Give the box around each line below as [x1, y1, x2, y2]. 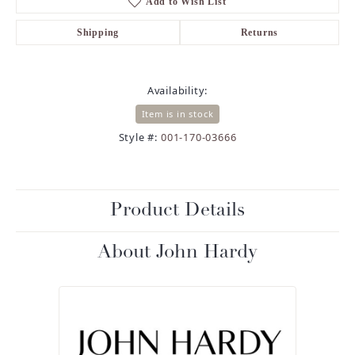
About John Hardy [97, 242, 258, 262]
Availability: [147, 82, 208, 97]
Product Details [110, 200, 245, 220]
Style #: [118, 129, 158, 144]
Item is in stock [141, 107, 214, 120]
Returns [240, 26, 279, 38]
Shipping [76, 26, 120, 38]
